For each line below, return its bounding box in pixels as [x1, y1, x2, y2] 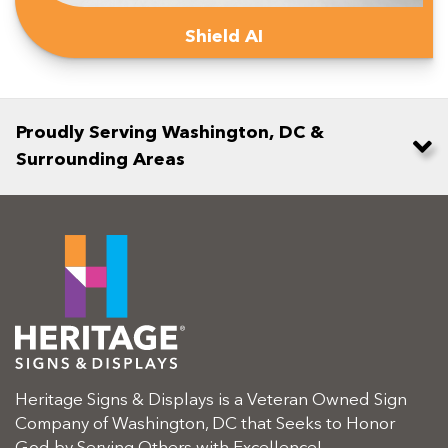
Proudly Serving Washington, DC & [16, 124, 324, 143]
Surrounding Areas [16, 151, 185, 170]
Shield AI [185, 28, 263, 47]
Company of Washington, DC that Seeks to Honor [15, 416, 395, 434]
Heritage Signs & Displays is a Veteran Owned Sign [15, 392, 407, 410]
